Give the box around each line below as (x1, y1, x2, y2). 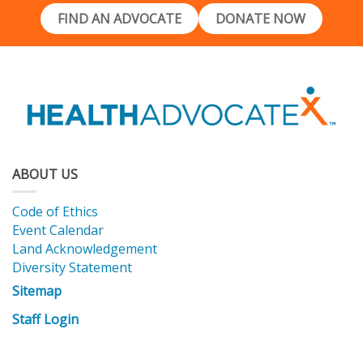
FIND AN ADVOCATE (58, 10, 181, 28)
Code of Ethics (12, 203, 98, 220)
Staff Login (12, 310, 79, 328)
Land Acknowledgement (12, 240, 160, 258)
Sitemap (12, 282, 62, 300)
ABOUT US (12, 165, 78, 183)
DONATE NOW (216, 10, 305, 28)
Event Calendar (12, 221, 104, 239)
